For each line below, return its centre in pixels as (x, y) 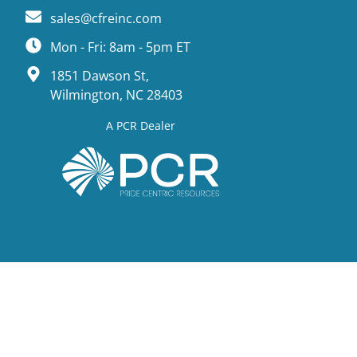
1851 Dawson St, (100, 75)
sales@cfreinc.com (106, 18)
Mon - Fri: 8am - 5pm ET (120, 47)
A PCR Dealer (140, 125)
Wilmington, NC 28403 (116, 94)
